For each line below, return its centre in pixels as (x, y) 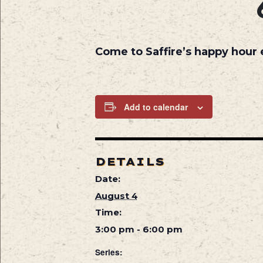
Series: (109, 252)
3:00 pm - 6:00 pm (139, 229)
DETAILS (130, 161)
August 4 (116, 195)
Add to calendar (156, 107)
